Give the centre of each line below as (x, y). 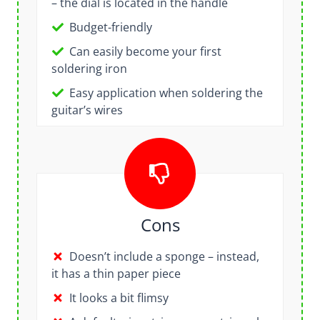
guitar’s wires (87, 110)
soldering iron (89, 69)
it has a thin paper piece (116, 274)
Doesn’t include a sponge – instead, (164, 257)
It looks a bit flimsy (119, 298)
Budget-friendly (110, 27)
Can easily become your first (145, 52)
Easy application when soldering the (166, 93)
